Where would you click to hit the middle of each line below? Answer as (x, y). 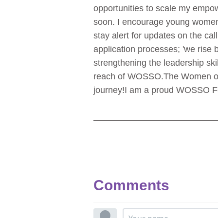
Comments (131, 185)
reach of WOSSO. (128, 77)
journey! (109, 90)
